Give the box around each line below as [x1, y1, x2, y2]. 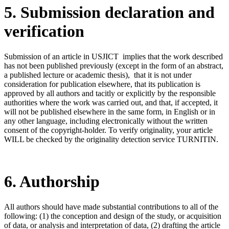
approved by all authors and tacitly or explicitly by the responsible [4, 88, 216, 98]
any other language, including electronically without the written [4, 116, 208, 125]
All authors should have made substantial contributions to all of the [4, 202, 218, 211]
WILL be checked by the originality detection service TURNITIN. [4, 134, 218, 144]
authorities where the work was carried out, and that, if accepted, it [4, 98, 218, 107]
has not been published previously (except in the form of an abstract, [4, 61, 223, 70]
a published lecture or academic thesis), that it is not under [4, 70, 192, 79]
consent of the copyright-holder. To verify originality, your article [4, 125, 213, 134]
